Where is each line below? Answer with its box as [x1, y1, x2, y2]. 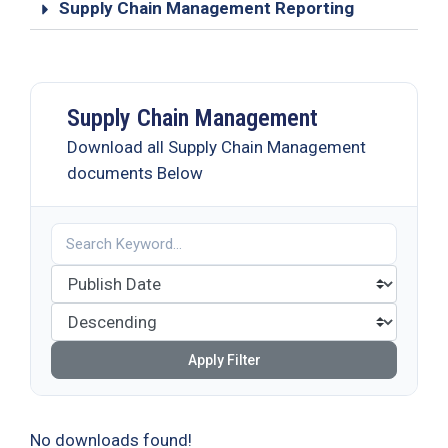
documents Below [67, 162, 203, 183]
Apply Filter [187, 351, 261, 368]
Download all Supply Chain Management [67, 136, 366, 157]
